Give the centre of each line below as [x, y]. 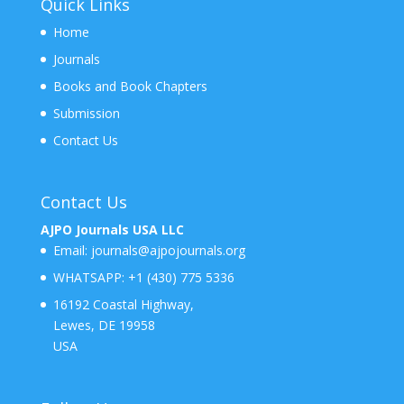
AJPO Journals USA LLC [112, 230]
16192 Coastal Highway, [123, 305]
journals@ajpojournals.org [168, 251]
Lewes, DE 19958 [104, 326]
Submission [86, 114]
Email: [72, 251]
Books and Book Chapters [130, 87]
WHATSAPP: [88, 278]
